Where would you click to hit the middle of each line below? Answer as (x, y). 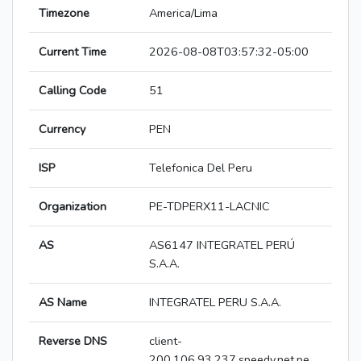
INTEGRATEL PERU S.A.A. (215, 303)
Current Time (73, 52)
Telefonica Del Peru (201, 168)
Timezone (64, 13)
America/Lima (183, 13)
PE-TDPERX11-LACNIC (210, 207)
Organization (73, 207)
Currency (62, 129)
